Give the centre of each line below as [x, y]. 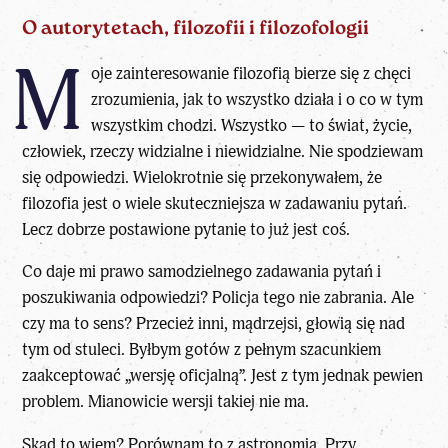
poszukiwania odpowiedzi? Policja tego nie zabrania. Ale [218, 298]
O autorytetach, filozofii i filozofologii [196, 28]
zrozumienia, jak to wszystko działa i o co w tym [256, 99]
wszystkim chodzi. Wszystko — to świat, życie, [251, 125]
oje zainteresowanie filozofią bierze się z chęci [250, 73]
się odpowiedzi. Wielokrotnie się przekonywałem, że [202, 177]
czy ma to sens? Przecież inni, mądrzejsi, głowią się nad [214, 324]
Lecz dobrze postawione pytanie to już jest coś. [186, 229]
